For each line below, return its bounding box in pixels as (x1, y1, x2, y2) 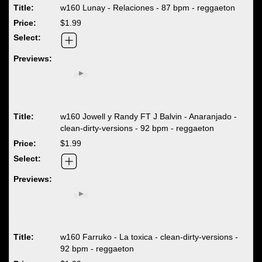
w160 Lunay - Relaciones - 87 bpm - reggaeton (60, 3, 236, 13)
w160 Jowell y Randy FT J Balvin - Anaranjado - (60, 112, 237, 122)
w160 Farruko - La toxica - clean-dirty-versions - (60, 232, 239, 242)
